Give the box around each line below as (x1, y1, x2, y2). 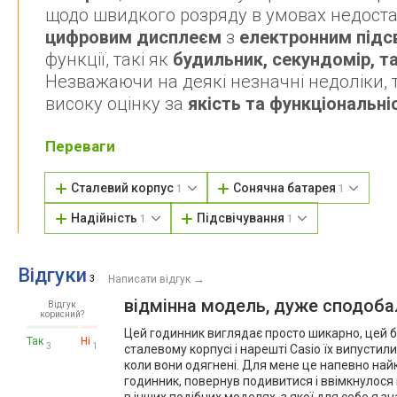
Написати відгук (108, 273, 191, 286)
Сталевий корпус (71, 181, 177, 196)
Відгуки (18, 264, 87, 287)
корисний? (40, 309, 84, 320)
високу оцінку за (45, 93, 188, 115)
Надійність (71, 211, 141, 226)
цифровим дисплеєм (45, 27, 222, 49)
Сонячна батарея (232, 181, 339, 196)
